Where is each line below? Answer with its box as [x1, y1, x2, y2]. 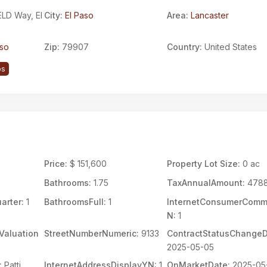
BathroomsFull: [44, 197, 106, 207]
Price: [44, 159, 67, 169]
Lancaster [191, 10, 229, 20]
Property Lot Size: [167, 159, 241, 169]
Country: [167, 42, 203, 52]
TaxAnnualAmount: [167, 178, 246, 188]
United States [202, 42, 257, 52]
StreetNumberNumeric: [44, 228, 139, 238]
